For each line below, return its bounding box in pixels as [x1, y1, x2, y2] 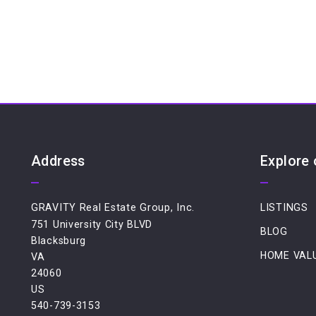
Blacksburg [31, 235, 87, 247]
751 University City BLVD [31, 219, 153, 231]
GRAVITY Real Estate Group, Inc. [31, 202, 195, 214]
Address [31, 152, 85, 169]
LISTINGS [260, 202, 308, 214]
